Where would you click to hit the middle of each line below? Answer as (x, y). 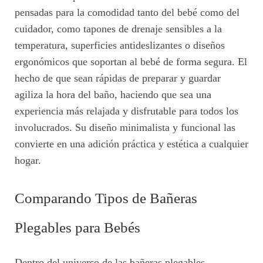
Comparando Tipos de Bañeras (106, 198)
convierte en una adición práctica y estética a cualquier (131, 144)
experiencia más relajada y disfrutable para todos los (127, 111)
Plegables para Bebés (77, 228)
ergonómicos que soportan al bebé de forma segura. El (131, 62)
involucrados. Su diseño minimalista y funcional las (125, 128)
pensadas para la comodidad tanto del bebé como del (127, 13)
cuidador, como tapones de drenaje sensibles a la (118, 29)
